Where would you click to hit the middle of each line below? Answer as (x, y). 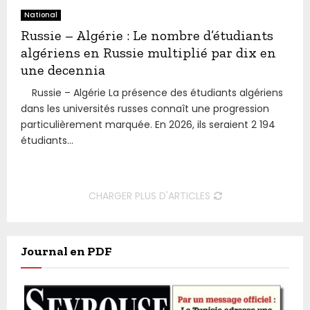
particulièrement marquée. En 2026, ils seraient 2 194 (148, 124)
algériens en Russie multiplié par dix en (148, 52)
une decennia (63, 70)
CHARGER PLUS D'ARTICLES (149, 195)
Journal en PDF (66, 251)
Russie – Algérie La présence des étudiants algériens (152, 92)
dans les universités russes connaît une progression (145, 108)
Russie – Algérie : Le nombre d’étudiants (147, 35)
